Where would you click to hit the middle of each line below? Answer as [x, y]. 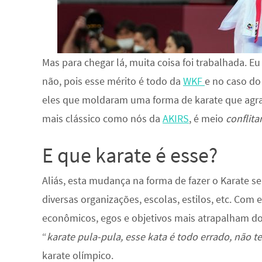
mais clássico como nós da [102, 118]
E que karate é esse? [130, 155]
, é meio [207, 118]
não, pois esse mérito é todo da [113, 81]
